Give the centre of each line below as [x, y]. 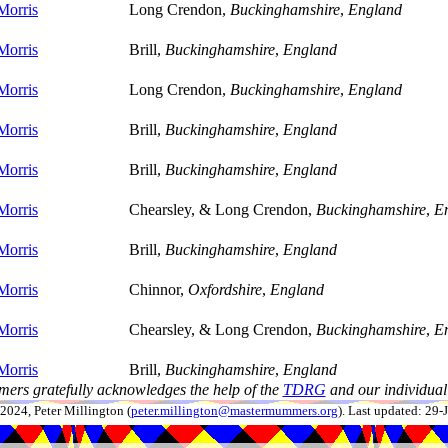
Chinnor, [158, 289]
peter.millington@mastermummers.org [234, 411]
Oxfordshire [225, 289]
